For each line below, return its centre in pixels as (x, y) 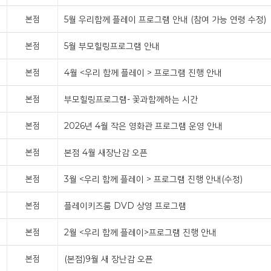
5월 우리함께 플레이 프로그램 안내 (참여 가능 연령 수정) (165, 19)
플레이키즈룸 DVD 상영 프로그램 (125, 206)
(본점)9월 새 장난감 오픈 (109, 259)
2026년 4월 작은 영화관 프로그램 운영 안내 (143, 126)
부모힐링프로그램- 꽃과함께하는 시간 (131, 99)
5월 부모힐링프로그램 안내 (112, 46)
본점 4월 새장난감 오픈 (106, 152)
